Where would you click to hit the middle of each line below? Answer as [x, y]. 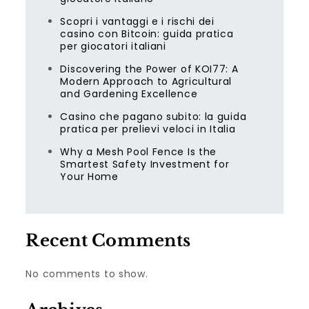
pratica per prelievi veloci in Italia [148, 129]
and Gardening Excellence [129, 94]
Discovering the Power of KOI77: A [149, 69]
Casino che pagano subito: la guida [153, 117]
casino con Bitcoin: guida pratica [147, 34]
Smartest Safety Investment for [145, 164]
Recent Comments [108, 240]
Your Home [89, 177]
